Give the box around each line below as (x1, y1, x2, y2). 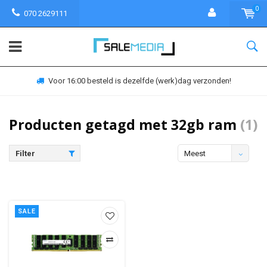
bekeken (184, 167, 214, 176)
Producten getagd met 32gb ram (9, 115, 240, 134)
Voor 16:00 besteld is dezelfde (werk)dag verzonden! (48, 76, 231, 85)
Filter (15, 149, 35, 158)
